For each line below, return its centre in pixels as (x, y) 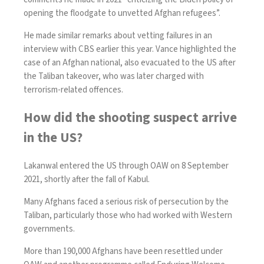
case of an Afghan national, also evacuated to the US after (130, 63)
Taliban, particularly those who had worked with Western (128, 215)
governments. (49, 229)
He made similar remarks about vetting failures (108, 36)
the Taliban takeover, (63, 77)
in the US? (53, 138)
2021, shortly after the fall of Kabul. (87, 179)
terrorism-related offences (72, 90)
